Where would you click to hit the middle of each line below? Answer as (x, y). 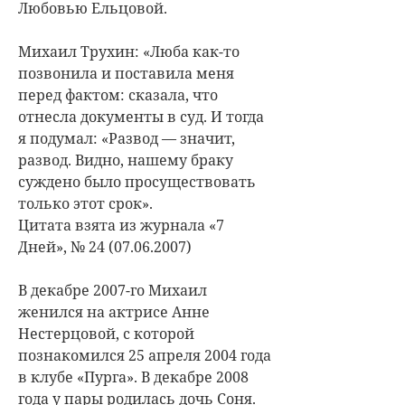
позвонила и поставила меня (126, 73)
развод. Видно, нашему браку (126, 160)
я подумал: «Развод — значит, (127, 138)
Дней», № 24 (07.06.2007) (105, 246)
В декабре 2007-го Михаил (113, 290)
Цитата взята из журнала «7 (121, 225)
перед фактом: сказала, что (118, 94)
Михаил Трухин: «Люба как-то (129, 51)
